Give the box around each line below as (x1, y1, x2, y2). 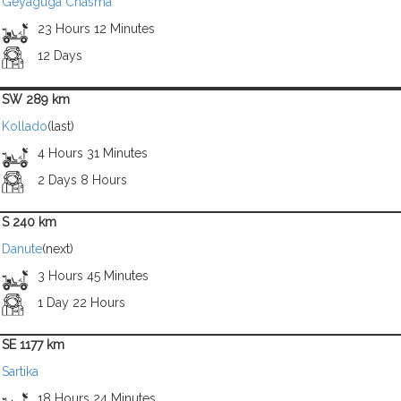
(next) (42, 242, 73, 256)
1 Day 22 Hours (37, 295, 125, 310)
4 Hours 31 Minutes (37, 146, 148, 160)
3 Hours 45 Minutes (37, 269, 149, 283)
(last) (47, 119, 74, 133)
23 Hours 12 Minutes (37, 21, 155, 36)
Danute (2, 242, 42, 256)
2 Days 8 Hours (37, 173, 127, 187)
